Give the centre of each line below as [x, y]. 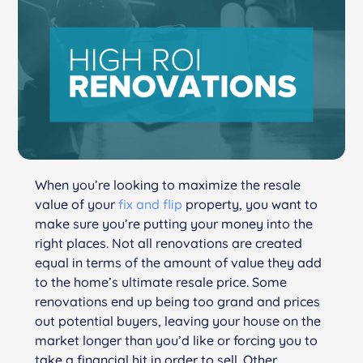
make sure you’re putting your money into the [173, 223]
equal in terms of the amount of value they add [178, 262]
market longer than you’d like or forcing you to [176, 340]
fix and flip [150, 204]
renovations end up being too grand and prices [177, 301]
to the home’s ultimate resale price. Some [160, 282]
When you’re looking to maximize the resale [167, 184]
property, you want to [250, 204]
